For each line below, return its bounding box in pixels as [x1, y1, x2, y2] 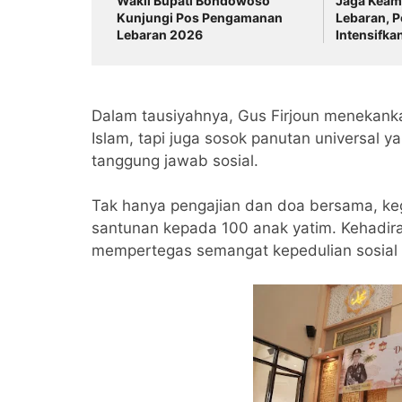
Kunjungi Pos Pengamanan [117, 10, 283, 26]
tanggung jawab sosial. [92, 152, 258, 170]
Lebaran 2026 [117, 27, 203, 43]
